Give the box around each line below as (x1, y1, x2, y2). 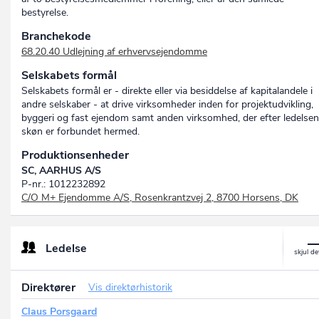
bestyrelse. (21, 6, 68, 20)
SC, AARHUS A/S (21, 164, 101, 178)
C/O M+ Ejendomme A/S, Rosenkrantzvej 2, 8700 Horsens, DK (21, 191, 298, 205)
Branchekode (21, 28, 91, 45)
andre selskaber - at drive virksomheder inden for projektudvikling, (21, 98, 313, 112)
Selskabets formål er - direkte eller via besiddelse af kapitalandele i (21, 84, 313, 98)
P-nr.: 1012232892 (21, 177, 105, 192)
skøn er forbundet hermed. (21, 125, 140, 139)
